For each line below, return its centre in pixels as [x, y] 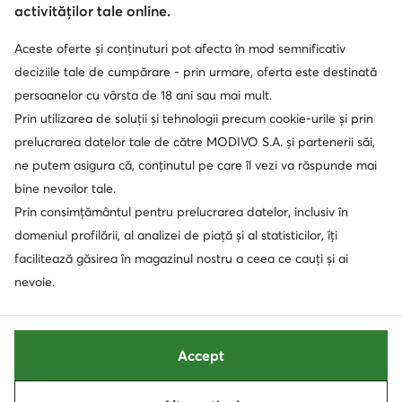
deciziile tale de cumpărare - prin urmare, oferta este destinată [196, 72]
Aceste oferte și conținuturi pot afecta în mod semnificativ [180, 48]
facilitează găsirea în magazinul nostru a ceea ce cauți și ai [181, 258]
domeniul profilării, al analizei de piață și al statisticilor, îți [176, 235]
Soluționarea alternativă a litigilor [183, 61]
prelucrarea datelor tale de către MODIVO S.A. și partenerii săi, [195, 142]
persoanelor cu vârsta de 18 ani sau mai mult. [143, 95]
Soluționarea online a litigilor [295, 61]
